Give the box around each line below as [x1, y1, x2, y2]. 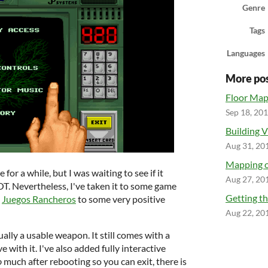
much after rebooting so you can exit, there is [2, 255, 187, 267]
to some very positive [76, 193, 165, 205]
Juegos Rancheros [2, 193, 76, 205]
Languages [227, 48, 265, 58]
